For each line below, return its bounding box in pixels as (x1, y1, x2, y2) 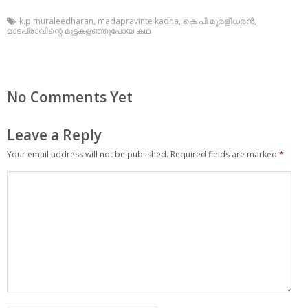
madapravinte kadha (98, 15, 179, 27)
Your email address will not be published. (7, 148, 168, 160)
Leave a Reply (7, 124, 102, 144)
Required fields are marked (170, 148, 279, 160)
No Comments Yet (7, 87, 133, 107)
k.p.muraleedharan (19, 15, 93, 27)
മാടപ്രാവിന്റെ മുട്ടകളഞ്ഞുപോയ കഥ (7, 25, 151, 37)
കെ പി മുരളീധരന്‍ (183, 15, 254, 27)
